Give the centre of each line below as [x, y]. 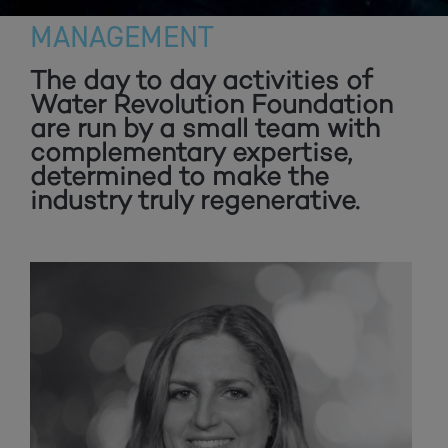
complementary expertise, [191, 152]
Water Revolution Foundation [211, 104]
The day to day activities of [201, 80]
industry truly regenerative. [195, 200]
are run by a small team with [205, 128]
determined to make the [179, 176]
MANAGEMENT [121, 37]
